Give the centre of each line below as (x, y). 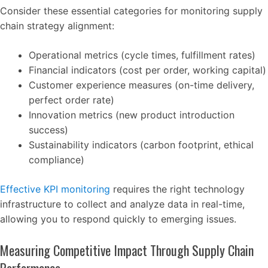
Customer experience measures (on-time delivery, (141, 85)
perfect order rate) (71, 100)
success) (48, 130)
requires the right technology (177, 189)
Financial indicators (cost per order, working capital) (147, 70)
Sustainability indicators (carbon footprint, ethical (141, 145)
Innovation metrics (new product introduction (132, 115)
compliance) (57, 160)
